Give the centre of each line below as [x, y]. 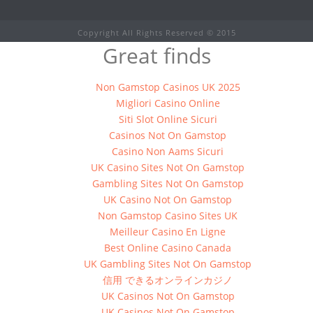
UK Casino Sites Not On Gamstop [168, 167]
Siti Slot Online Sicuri [168, 119]
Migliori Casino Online [168, 103]
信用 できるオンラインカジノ [168, 279]
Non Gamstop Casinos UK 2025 [168, 87]
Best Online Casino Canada [168, 247]
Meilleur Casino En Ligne [168, 231]
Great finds [156, 55]
